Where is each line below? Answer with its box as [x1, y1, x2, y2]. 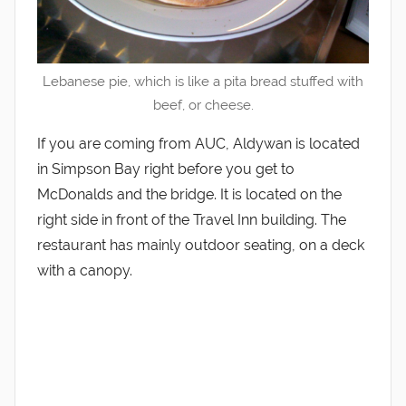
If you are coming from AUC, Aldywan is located [37, 135, 360, 152]
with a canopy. [37, 262, 132, 279]
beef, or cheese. [152, 97, 254, 113]
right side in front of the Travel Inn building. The [37, 211, 346, 228]
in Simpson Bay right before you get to [37, 160, 295, 178]
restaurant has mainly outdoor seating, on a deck [37, 237, 364, 254]
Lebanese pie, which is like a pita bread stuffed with [43, 73, 363, 90]
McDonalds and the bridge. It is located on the [37, 186, 342, 203]
